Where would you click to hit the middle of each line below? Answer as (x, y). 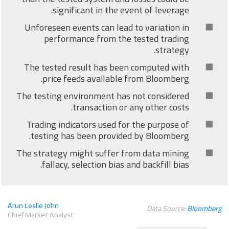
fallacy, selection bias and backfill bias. (117, 165)
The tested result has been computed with (108, 67)
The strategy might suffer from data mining (104, 153)
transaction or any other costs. (132, 107)
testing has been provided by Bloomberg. (111, 136)
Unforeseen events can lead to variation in (108, 28)
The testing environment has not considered (104, 96)
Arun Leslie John (35, 205)
